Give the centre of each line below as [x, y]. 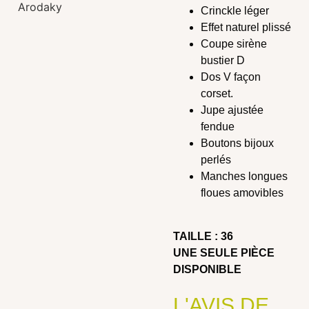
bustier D [222, 61]
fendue [217, 127]
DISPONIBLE [207, 269]
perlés [216, 160]
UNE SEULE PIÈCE [223, 252]
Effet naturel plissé [246, 28]
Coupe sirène [233, 44]
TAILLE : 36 [203, 236]
